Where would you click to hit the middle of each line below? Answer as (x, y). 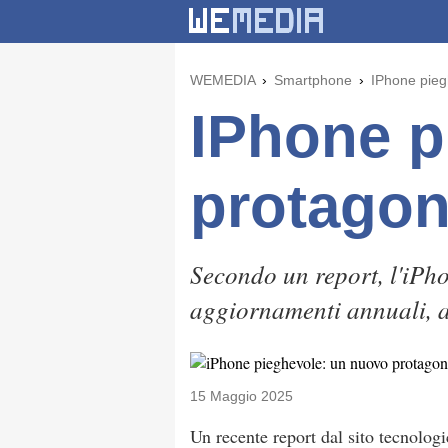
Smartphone (313, 80)
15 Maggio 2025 (241, 396)
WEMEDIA (222, 80)
